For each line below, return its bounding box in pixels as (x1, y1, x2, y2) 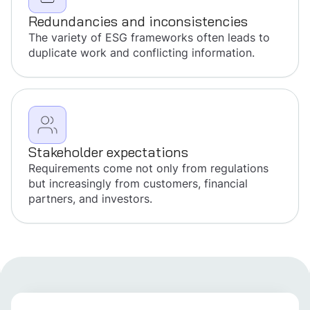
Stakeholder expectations (28, 140, 188, 165)
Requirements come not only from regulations (28, 161, 268, 176)
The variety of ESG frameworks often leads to (28, 30, 270, 46)
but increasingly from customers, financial (28, 176, 248, 192)
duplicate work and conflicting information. (28, 45, 255, 61)
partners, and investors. (28, 191, 152, 207)
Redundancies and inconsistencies (28, 10, 248, 34)
